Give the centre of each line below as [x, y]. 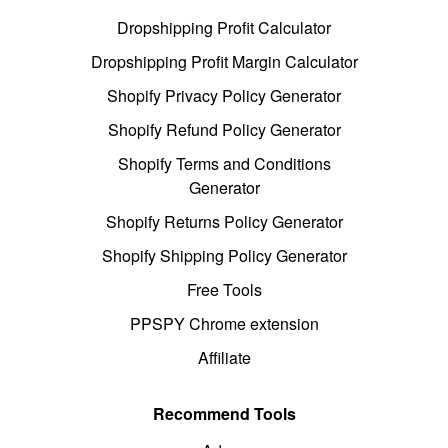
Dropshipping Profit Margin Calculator [224, 62]
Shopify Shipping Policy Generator [224, 256]
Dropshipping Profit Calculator [224, 28]
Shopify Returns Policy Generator [224, 222]
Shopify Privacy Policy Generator [224, 96]
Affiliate [224, 358]
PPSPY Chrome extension [224, 324]
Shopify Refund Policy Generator [224, 130]
